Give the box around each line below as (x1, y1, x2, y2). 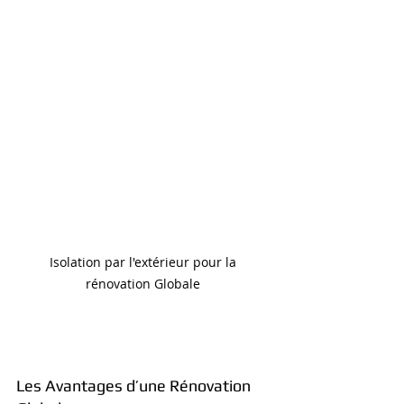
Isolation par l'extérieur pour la (49, 253, 240, 271)
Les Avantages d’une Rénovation (16, 376, 254, 396)
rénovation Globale (85, 275, 204, 293)
